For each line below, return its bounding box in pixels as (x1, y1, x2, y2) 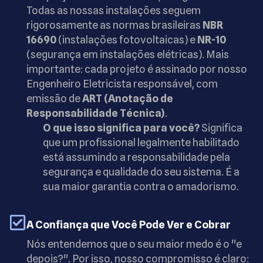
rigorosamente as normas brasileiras (26, 18, 203, 31)
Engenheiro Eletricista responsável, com (26, 77, 218, 90)
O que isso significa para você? (43, 121, 200, 134)
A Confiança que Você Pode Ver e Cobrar (26, 218, 231, 231)
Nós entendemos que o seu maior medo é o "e (26, 238, 242, 251)
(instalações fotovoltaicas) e (56, 33, 197, 46)
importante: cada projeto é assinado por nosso (26, 62, 247, 75)
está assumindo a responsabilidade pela (43, 150, 230, 163)
